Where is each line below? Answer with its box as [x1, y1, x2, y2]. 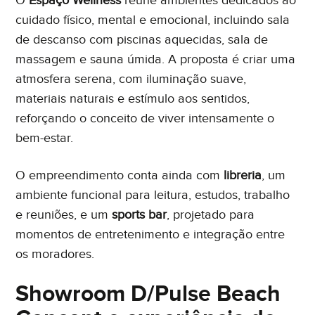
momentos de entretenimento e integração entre [15, 226, 285, 242]
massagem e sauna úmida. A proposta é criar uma [15, 51, 296, 67]
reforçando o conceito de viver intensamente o [15, 110, 275, 126]
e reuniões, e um [15, 207, 112, 222]
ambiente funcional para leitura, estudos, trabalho [15, 187, 290, 202]
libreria [224, 167, 262, 183]
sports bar [112, 207, 167, 222]
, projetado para [167, 207, 255, 222]
